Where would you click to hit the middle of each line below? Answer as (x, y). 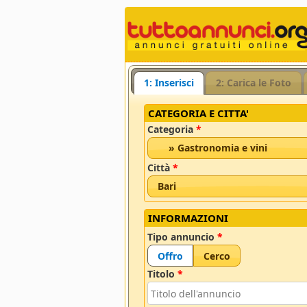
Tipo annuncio (183, 236)
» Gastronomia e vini (213, 148)
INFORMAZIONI (188, 218)
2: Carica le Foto (254, 82)
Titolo (163, 274)
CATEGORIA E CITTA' (199, 113)
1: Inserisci (169, 82)
